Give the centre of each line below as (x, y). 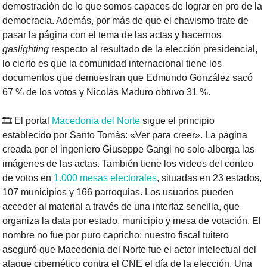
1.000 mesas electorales (105, 178)
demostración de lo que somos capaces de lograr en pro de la (132, 7)
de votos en (28, 178)
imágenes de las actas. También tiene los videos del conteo (128, 164)
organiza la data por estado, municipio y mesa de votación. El (132, 221)
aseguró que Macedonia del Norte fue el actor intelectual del (129, 250)
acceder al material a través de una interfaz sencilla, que (121, 207)
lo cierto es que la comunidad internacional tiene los (112, 64)
